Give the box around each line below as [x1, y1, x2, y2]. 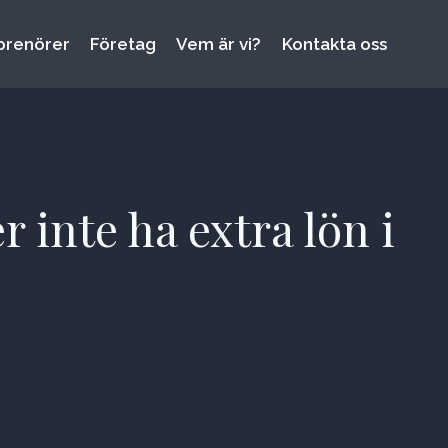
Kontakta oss [281, 34, 387, 55]
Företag [90, 34, 157, 55]
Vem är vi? [176, 34, 262, 55]
